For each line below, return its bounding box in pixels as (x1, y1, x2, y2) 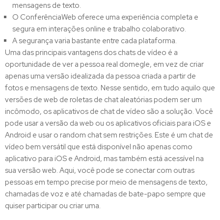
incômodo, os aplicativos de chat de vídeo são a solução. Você (5, 106, 213, 116)
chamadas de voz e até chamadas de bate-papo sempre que (5, 189, 206, 199)
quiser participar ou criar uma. (5, 200, 101, 211)
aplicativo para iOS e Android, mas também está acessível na (5, 153, 204, 164)
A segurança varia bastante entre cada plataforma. (12, 35, 177, 46)
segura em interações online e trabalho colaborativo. (12, 24, 186, 34)
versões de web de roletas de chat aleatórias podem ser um (5, 94, 202, 105)
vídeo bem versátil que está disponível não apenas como (5, 141, 192, 152)
